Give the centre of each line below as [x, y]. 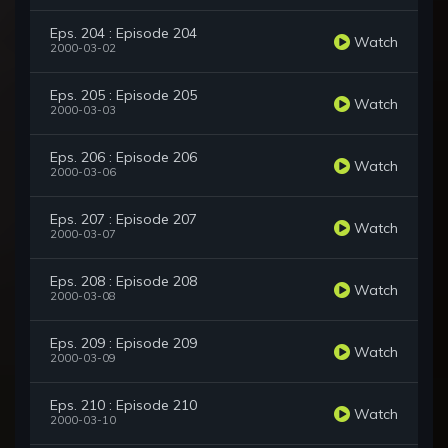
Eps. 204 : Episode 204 [123, 33]
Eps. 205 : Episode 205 [123, 95]
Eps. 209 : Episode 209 [123, 343]
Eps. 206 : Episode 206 [123, 157]
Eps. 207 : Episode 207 [123, 219]
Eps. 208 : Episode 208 [123, 281]
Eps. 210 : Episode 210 [123, 405]
